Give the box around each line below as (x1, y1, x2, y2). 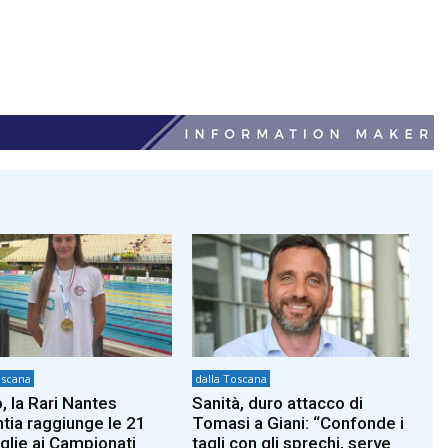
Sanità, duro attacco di (192, 393, 364, 414)
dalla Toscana (195, 371, 268, 387)
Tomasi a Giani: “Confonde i (192, 413, 405, 434)
